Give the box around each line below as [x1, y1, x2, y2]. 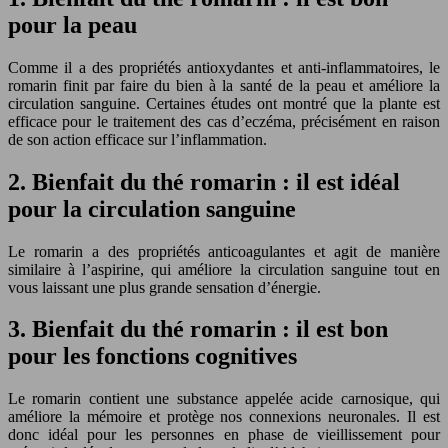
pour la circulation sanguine [8, 195, 296, 222]
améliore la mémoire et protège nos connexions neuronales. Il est [8, 408, 440, 426]
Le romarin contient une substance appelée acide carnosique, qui [8, 390, 440, 408]
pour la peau [8, 11, 137, 38]
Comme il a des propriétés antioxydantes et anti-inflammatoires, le [8, 58, 440, 76]
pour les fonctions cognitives [8, 343, 297, 370]
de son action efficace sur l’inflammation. [8, 130, 267, 148]
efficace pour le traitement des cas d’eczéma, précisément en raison [8, 112, 440, 130]
